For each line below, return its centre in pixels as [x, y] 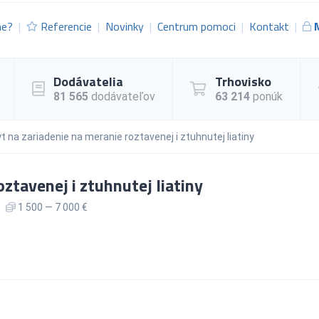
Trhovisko [243, 81]
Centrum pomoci [197, 26]
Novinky [125, 26]
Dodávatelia [88, 81]
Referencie [66, 26]
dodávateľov [122, 96]
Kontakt [269, 26]
